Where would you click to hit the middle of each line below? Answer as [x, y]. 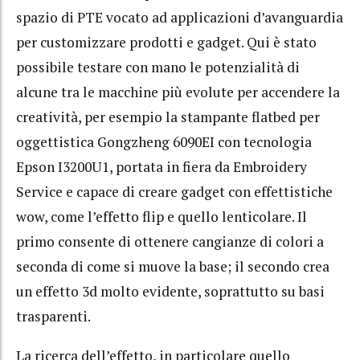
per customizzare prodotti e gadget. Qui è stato [166, 43]
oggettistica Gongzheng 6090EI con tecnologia [164, 142]
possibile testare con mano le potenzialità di [158, 67]
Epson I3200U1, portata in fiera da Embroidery [162, 167]
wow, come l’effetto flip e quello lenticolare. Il [162, 217]
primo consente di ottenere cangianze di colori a [170, 242]
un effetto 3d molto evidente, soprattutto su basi [170, 292]
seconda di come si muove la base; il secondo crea [173, 267]
